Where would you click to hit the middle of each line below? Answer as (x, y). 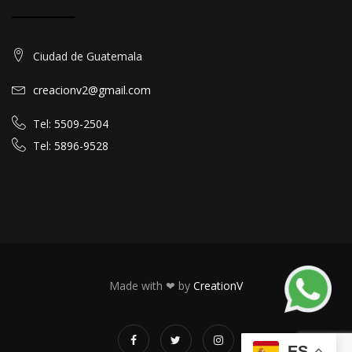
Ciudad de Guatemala (86, 56)
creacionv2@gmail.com (90, 90)
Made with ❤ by (151, 286)
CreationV (218, 286)
